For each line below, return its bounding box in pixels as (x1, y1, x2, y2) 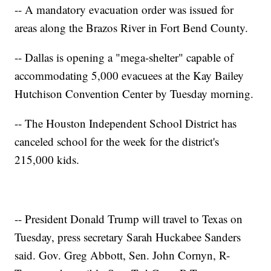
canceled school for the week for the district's (15, 134, 220, 149)
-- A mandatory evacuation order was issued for (15, 2, 234, 18)
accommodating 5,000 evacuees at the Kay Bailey (15, 68, 244, 83)
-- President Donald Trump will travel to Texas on (15, 211, 243, 227)
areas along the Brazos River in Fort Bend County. (15, 20, 249, 36)
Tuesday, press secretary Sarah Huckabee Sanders (15, 229, 241, 245)
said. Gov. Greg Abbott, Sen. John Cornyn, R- (15, 247, 230, 263)
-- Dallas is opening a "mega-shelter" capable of (15, 50, 234, 65)
